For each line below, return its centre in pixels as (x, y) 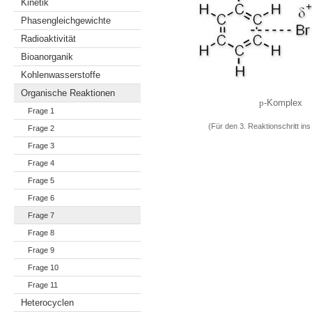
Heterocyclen (47, 303)
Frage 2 (41, 128)
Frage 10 (43, 267)
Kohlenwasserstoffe (61, 75)
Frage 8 (41, 233)
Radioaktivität (48, 39)
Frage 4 (41, 163)
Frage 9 (41, 250)
